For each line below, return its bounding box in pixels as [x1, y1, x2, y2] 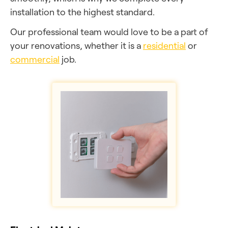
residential [143, 40, 186, 51]
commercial [10, 53, 60, 65]
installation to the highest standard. [10, 6, 155, 17]
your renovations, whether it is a [10, 40, 143, 51]
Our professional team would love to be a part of [10, 26, 208, 37]
